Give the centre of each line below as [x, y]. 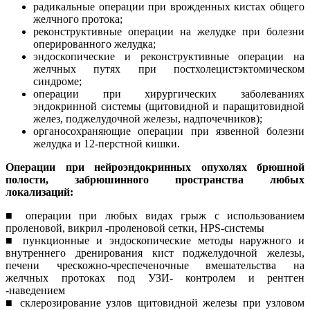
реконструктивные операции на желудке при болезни [169, 31]
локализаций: [41, 192]
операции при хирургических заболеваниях [169, 93]
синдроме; [57, 81]
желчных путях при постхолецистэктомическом [169, 69]
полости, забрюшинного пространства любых [155, 179]
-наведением [37, 290]
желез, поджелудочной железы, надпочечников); [148, 118]
